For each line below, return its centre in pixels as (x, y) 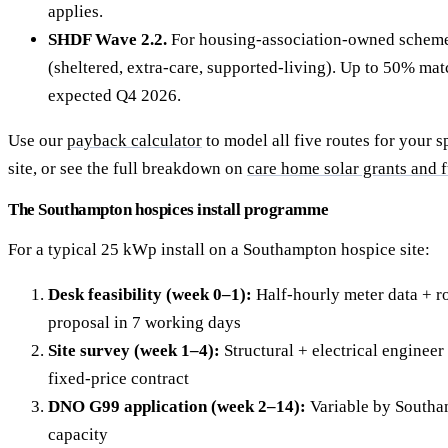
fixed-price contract (118, 379)
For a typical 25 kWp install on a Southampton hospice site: (219, 250)
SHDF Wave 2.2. (107, 40)
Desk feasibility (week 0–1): (150, 295)
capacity (78, 435)
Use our (37, 141)
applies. (75, 12)
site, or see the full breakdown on (127, 169)
